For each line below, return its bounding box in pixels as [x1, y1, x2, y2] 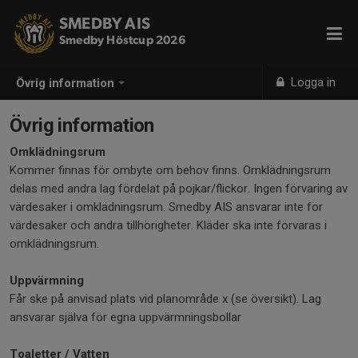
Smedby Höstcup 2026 [59, 34, 185, 46]
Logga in [288, 75, 336, 89]
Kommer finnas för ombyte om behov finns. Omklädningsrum [10, 163, 331, 177]
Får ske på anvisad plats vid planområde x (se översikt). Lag [10, 292, 321, 306]
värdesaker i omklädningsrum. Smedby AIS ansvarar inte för [10, 200, 323, 214]
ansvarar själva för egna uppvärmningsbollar [10, 310, 241, 324]
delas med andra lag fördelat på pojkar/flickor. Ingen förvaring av [10, 181, 348, 196]
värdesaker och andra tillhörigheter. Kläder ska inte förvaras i [10, 218, 327, 233]
